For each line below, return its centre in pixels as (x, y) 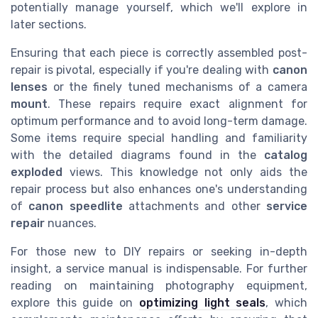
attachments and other (194, 207)
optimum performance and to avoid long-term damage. (159, 121)
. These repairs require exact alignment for (177, 104)
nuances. (71, 224)
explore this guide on (75, 303)
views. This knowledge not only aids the (185, 172)
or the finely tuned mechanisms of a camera (177, 87)
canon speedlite (76, 207)
